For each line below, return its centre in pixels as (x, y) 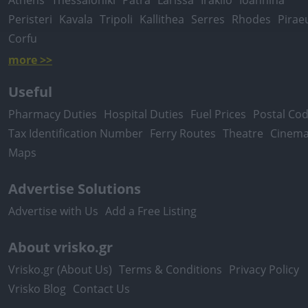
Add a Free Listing (151, 211)
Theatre (243, 133)
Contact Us (101, 289)
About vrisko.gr (60, 247)
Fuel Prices (218, 114)
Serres (208, 19)
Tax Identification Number (76, 133)
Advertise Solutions (75, 189)
